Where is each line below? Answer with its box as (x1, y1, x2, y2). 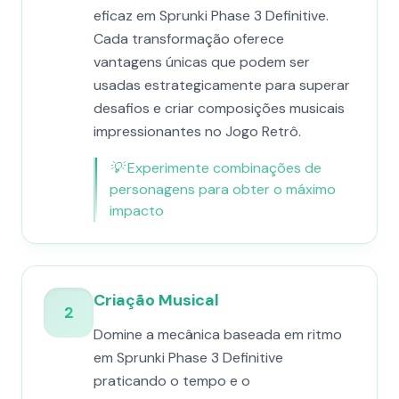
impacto (110, 201, 164, 220)
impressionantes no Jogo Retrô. (94, 122, 301, 141)
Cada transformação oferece (94, 29, 284, 48)
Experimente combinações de (127, 159, 322, 177)
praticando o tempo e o (94, 371, 250, 390)
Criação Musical (94, 289, 219, 311)
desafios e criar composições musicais (94, 99, 345, 118)
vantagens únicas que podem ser (94, 53, 310, 71)
